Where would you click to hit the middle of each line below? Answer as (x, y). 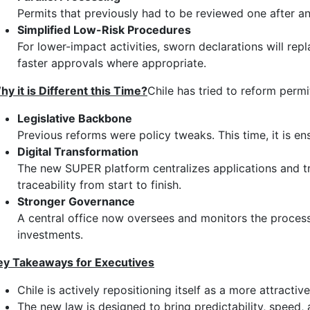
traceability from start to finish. (99, 185)
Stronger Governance (76, 202)
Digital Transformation (78, 152)
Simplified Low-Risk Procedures (104, 30)
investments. (50, 235)
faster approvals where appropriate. (112, 63)
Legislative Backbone (75, 119)
